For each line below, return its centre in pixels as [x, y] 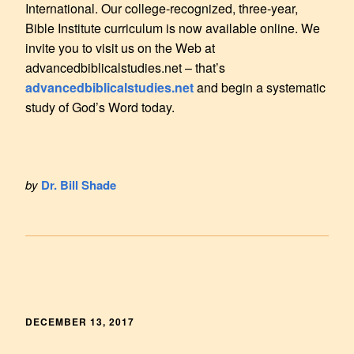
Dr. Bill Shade [79, 185]
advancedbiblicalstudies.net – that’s [125, 67]
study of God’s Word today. [100, 107]
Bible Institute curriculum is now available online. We [173, 28]
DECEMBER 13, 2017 [80, 321]
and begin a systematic [260, 87]
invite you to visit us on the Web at [120, 47]
